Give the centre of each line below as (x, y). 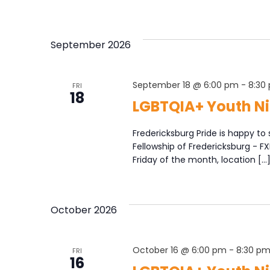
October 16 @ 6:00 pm (179, 250)
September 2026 (91, 45)
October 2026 (84, 210)
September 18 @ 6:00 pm (185, 85)
